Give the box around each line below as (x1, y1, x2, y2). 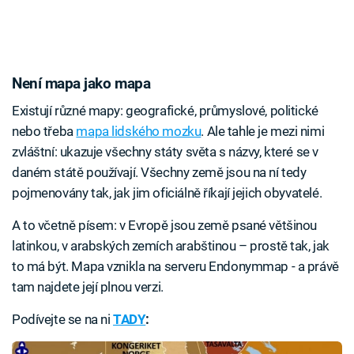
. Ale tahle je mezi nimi (201, 122, 325, 139)
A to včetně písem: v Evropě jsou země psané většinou (12, 217, 318, 233)
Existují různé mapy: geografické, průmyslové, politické (12, 102, 318, 119)
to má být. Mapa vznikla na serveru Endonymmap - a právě (12, 258, 339, 274)
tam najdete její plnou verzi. (12, 278, 164, 295)
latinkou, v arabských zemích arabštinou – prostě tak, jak (12, 237, 330, 254)
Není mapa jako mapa (12, 75, 151, 93)
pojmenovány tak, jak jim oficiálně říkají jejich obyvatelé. (12, 184, 322, 201)
